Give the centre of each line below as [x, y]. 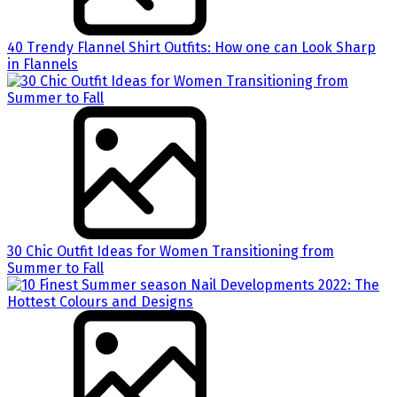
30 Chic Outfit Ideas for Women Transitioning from [171, 251]
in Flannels [43, 64]
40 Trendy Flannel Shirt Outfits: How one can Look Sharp [191, 47]
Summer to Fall [55, 268]
